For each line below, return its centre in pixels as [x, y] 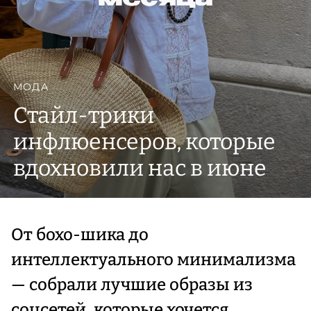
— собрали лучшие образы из [132, 285]
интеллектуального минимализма [153, 260]
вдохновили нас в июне [140, 168]
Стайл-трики [84, 116]
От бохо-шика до [80, 235]
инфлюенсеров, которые [144, 142]
